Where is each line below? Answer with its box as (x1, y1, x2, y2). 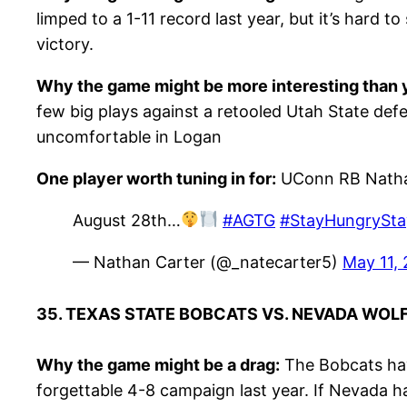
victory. (36, 34, 94, 54)
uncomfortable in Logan (36, 126, 222, 146)
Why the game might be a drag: (36, 354, 280, 374)
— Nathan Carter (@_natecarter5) (73, 252, 342, 272)
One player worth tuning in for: (36, 168, 276, 188)
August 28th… (73, 210, 181, 230)
